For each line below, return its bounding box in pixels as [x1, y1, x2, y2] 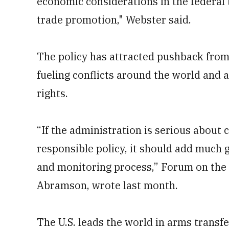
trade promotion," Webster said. [37, 13, 191, 27]
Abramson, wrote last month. [37, 178, 178, 192]
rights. [37, 86, 68, 100]
